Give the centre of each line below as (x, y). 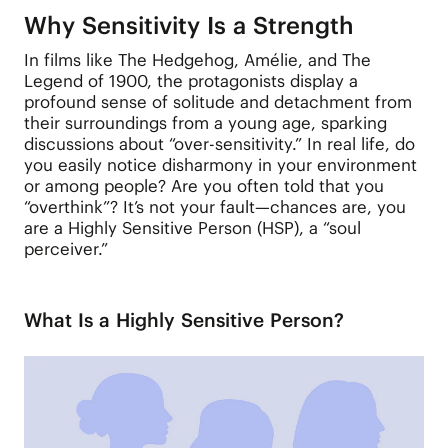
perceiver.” (65, 249)
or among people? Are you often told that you (203, 186)
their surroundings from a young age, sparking (205, 123)
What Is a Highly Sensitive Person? (183, 319)
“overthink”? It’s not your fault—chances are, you (214, 207)
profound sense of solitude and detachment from (217, 102)
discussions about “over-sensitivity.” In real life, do (219, 144)
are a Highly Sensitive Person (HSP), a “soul (192, 228)
